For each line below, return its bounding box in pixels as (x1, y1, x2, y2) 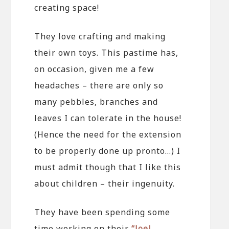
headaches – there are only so (34, 79, 164, 91)
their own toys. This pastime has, (34, 47, 179, 58)
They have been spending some (34, 206, 171, 218)
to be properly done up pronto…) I (34, 145, 181, 156)
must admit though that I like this (34, 161, 181, 173)
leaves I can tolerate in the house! (34, 112, 182, 124)
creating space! (34, 2, 100, 13)
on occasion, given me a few (34, 63, 155, 75)
